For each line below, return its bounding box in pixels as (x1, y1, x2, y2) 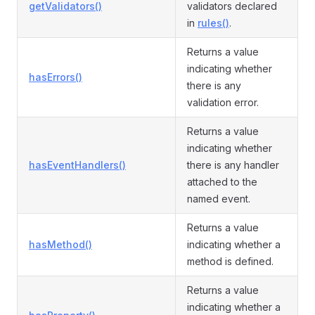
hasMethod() (29, 238, 92, 250)
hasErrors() (29, 71, 82, 83)
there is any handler (187, 159, 279, 171)
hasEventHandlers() (29, 159, 126, 171)
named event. (187, 193, 250, 205)
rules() (198, 17, 229, 29)
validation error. (187, 96, 259, 108)
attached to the (187, 176, 257, 188)
